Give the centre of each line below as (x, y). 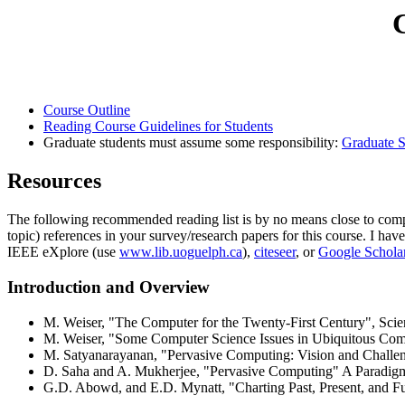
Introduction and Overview (108, 287)
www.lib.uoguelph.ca (181, 252)
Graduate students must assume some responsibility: (193, 143)
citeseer (275, 252)
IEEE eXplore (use (63, 252)
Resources (54, 181)
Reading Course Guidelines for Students (158, 127)
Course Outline (87, 110)
